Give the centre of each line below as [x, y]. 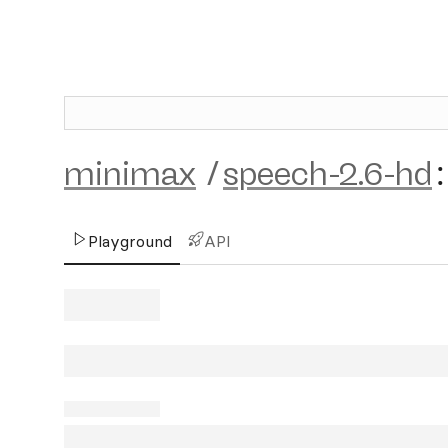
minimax [130, 174]
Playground [130, 241]
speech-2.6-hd [327, 174]
